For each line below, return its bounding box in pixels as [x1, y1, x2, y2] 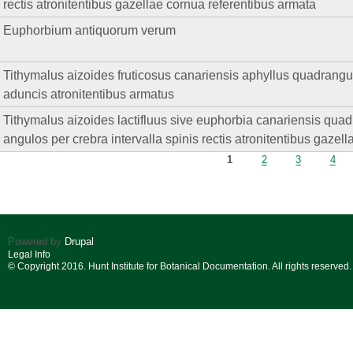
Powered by [8, 236, 65, 248]
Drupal [65, 236, 94, 248]
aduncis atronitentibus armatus [3, 87, 175, 102]
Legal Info [8, 249, 50, 261]
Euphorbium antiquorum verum [3, 23, 176, 38]
